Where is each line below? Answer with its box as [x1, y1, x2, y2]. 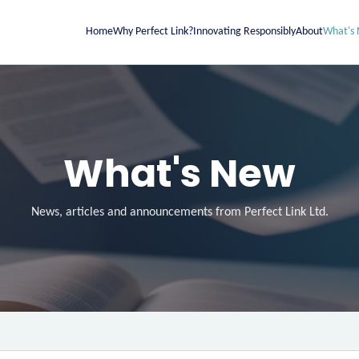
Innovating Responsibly [193, 26, 296, 38]
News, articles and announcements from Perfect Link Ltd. [30, 206, 329, 219]
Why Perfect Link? [113, 26, 194, 38]
